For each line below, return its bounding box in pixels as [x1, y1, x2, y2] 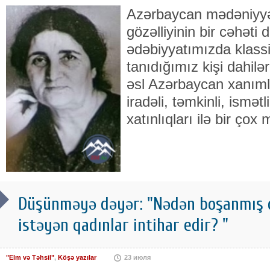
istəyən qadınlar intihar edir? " [18, 214, 228, 236]
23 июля [124, 253, 151, 261]
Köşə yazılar [58, 253, 96, 261]
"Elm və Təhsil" [6, 253, 54, 261]
